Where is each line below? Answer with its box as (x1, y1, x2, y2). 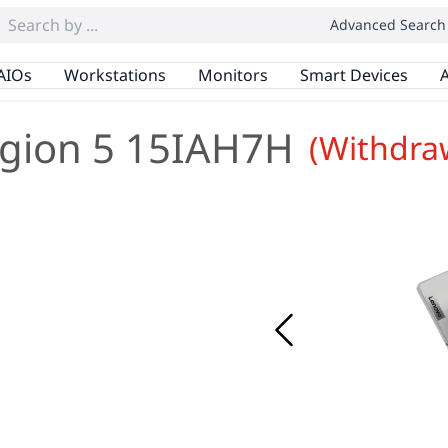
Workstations (63, 63, 166, 86)
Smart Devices (299, 63, 408, 86)
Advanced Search (330, 15, 446, 34)
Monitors (197, 63, 268, 86)
